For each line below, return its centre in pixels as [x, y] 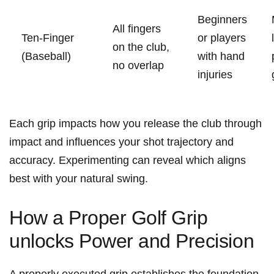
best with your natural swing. [79, 178]
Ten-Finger [48, 38]
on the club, [141, 47]
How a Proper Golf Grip [109, 217]
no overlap [138, 65]
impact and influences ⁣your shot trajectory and [121, 142]
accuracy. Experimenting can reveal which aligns [128, 160]
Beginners [222, 19]
